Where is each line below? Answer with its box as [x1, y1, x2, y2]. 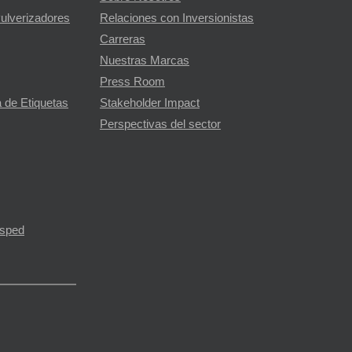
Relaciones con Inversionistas [100, 12, 254, 25]
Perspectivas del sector [100, 118, 221, 131]
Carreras [100, 33, 145, 46]
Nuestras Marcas [100, 54, 189, 68]
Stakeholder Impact [100, 97, 200, 110]
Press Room [100, 75, 165, 89]
